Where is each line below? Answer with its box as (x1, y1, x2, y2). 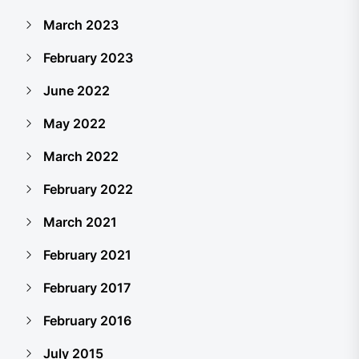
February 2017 (43, 280, 131, 296)
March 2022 (43, 148, 119, 164)
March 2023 (43, 17, 119, 33)
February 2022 (43, 181, 133, 197)
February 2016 (43, 313, 131, 329)
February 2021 (43, 247, 131, 263)
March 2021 (43, 214, 117, 230)
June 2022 (43, 83, 110, 99)
